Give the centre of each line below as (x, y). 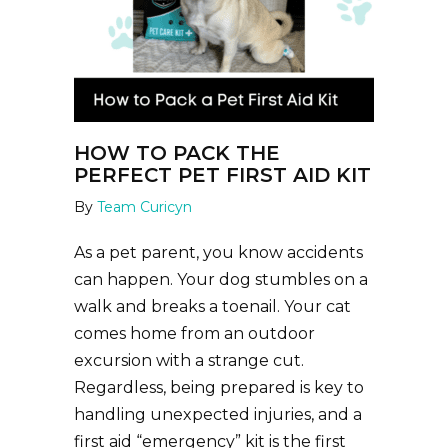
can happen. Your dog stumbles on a (221, 279)
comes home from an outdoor (194, 333)
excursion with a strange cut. (189, 360)
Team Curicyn (144, 207)
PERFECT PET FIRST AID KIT (222, 175)
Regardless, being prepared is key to (219, 387)
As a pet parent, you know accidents (218, 252)
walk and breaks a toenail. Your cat (212, 306)
